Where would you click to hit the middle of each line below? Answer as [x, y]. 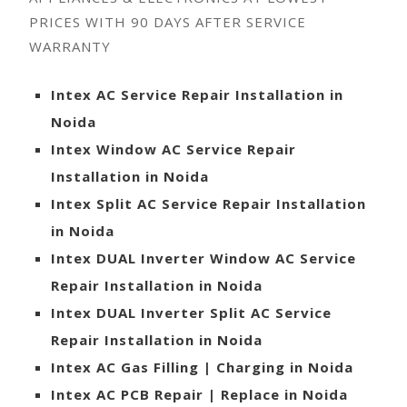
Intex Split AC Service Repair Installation [208, 203]
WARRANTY [70, 46]
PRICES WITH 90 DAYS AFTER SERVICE [168, 21]
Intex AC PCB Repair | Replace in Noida [199, 394]
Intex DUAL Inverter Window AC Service [203, 258]
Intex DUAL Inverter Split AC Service [191, 312]
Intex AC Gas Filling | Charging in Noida [202, 367]
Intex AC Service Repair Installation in [197, 94]
